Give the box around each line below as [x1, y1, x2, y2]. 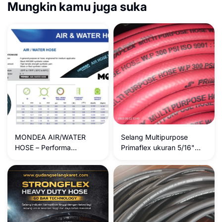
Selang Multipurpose [121, 133, 188, 141]
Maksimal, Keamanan [15, 154, 83, 162]
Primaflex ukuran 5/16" [121, 143, 195, 152]
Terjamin [15, 164, 42, 172]
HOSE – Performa [15, 143, 71, 152]
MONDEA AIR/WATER [15, 133, 86, 141]
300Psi [121, 154, 144, 162]
